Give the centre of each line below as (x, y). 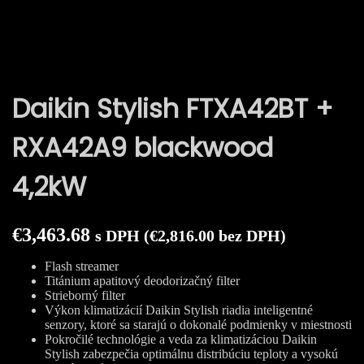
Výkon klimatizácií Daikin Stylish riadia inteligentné (179, 310)
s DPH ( (122, 235)
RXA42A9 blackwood (143, 148)
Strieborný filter (85, 295)
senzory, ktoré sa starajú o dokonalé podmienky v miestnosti (198, 324)
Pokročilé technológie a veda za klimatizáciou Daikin (181, 339)
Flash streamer (82, 266)
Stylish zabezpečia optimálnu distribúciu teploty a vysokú (191, 353)
